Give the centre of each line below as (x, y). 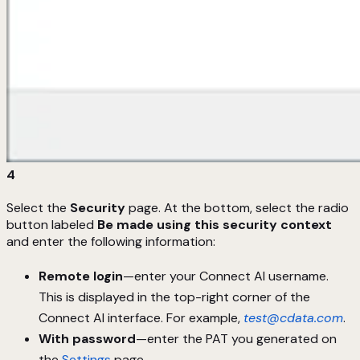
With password (87, 339)
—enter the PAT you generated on (236, 339)
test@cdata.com (293, 318)
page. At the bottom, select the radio (237, 208)
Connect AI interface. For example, (141, 318)
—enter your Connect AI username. (226, 276)
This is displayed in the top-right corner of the (174, 297)
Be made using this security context (215, 225)
